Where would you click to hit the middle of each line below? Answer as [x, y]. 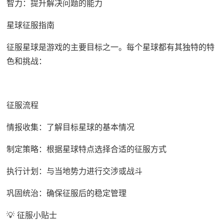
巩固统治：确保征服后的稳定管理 [66, 193]
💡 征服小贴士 [31, 215]
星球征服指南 [30, 25]
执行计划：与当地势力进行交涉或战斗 [74, 171]
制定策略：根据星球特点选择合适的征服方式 [86, 149]
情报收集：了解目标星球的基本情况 [70, 127]
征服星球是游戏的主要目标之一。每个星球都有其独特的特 [110, 47]
